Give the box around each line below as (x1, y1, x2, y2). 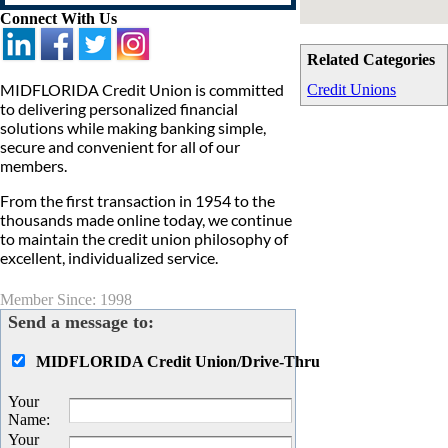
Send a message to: (8, 312, 154, 333)
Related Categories (307, 51, 436, 69)
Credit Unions (307, 81, 397, 99)
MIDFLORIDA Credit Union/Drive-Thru (36, 353, 320, 371)
